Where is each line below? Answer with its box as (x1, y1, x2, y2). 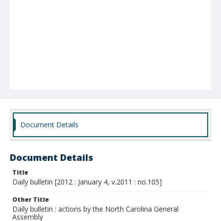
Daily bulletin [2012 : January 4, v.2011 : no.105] (12, 177, 162, 186)
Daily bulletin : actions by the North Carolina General (12, 204, 179, 214)
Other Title (12, 195, 49, 204)
